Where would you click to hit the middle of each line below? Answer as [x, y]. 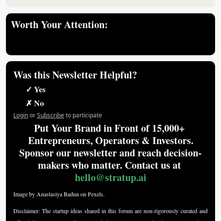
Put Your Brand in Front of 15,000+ [109, 128]
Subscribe [51, 115]
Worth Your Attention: [59, 24]
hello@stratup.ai [110, 177]
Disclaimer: [28, 210]
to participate [84, 115]
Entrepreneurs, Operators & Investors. [110, 140]
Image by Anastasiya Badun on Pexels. [59, 194]
